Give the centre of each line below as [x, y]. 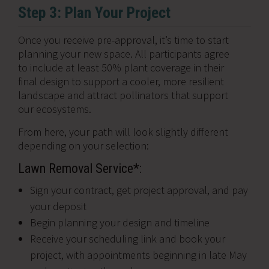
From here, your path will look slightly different [123, 132]
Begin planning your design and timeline [120, 222]
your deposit [58, 206]
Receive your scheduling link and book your [128, 239]
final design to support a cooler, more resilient [121, 81]
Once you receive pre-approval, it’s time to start [123, 40]
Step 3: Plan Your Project [94, 13]
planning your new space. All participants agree [124, 54]
